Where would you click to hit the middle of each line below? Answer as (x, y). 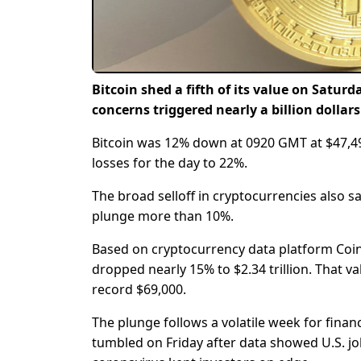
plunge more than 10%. (163, 216)
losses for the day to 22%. (170, 163)
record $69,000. (139, 290)
